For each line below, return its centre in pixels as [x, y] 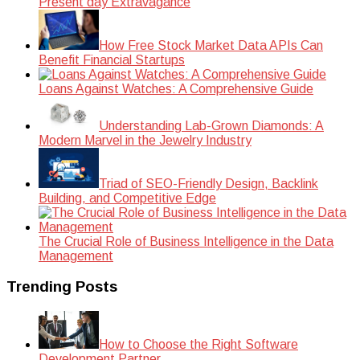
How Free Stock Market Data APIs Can [211, 45]
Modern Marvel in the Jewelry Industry [145, 140]
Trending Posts [62, 287]
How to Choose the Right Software [198, 344]
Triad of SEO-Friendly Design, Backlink [209, 183]
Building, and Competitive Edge [127, 198]
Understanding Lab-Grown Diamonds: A [211, 125]
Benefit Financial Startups [112, 59]
